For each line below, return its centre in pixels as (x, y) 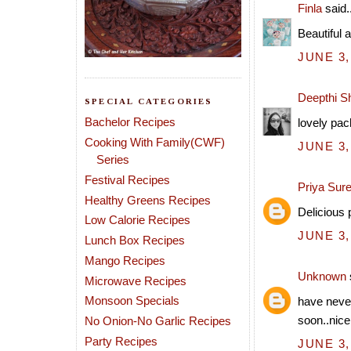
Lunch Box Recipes (135, 240)
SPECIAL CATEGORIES (149, 101)
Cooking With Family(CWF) (155, 142)
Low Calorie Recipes (138, 220)
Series (113, 159)
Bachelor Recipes (130, 122)
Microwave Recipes (136, 280)
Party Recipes (121, 341)
